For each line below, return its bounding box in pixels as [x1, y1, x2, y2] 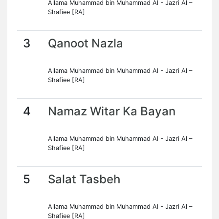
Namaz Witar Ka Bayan [48, 104, 175, 118]
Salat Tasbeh [48, 172, 120, 186]
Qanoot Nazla [48, 36, 123, 50]
